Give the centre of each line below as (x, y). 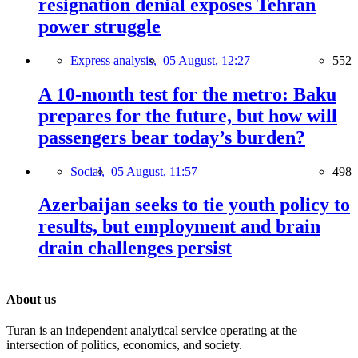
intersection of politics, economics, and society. (124, 344)
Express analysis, (117, 60)
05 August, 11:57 (154, 171)
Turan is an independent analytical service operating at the (152, 330)
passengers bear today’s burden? (172, 137)
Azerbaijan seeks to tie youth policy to (194, 205)
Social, (91, 171)
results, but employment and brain (179, 227)
